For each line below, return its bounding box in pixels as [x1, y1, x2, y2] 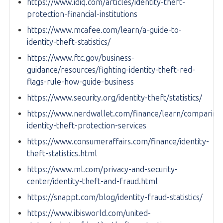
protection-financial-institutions [27, 9, 137, 19]
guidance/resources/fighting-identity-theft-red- [27, 65, 195, 75]
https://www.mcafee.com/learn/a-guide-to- [27, 25, 182, 35]
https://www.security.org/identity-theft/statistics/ [27, 93, 202, 103]
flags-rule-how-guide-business [27, 77, 134, 87]
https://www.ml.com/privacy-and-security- [27, 165, 178, 175]
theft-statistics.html [27, 149, 97, 159]
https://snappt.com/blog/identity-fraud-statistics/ [27, 193, 203, 203]
